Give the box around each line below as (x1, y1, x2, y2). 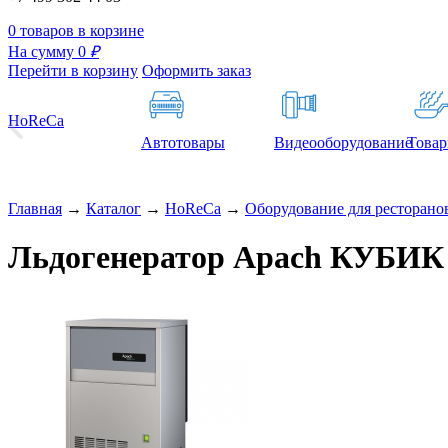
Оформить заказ (142, 61, 251, 79)
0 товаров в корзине (8, 21, 144, 39)
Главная (8, 199, 62, 217)
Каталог (86, 199, 141, 217)
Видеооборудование (274, 133, 412, 151)
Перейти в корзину (8, 61, 138, 79)
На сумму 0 (8, 42, 90, 60)
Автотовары (141, 133, 225, 151)
